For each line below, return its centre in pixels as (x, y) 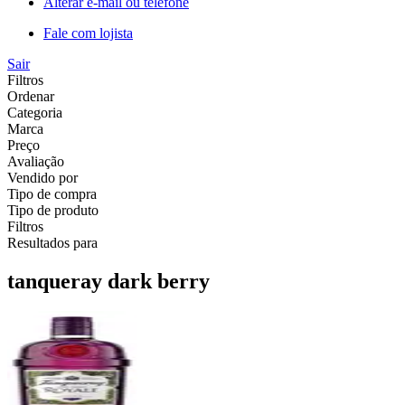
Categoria (35, 112)
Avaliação (36, 161)
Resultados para (52, 242)
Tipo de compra (52, 193)
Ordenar (31, 96)
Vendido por (42, 177)
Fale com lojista (88, 33)
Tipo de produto (53, 210)
